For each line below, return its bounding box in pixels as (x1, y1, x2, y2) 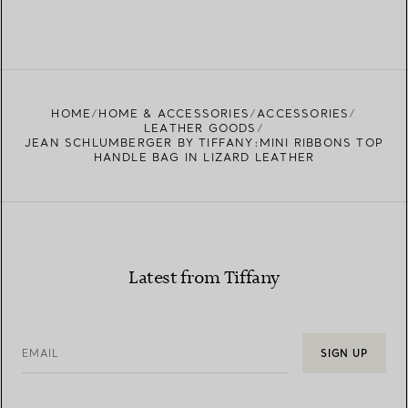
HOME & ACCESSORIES (98, 106, 250, 120)
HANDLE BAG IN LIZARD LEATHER (93, 149, 315, 164)
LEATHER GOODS (144, 120, 257, 135)
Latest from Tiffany (127, 266, 280, 290)
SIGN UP (320, 346, 368, 360)
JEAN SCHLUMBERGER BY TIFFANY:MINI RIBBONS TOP (24, 135, 383, 149)
